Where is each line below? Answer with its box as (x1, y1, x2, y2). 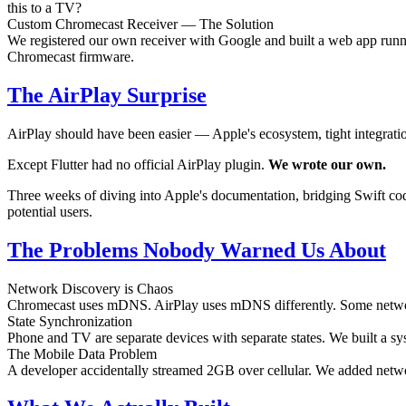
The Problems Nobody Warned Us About (7, 237, 386, 262)
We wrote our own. (268, 156, 386, 172)
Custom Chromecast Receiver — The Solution (7, 15, 274, 32)
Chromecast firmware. (7, 48, 134, 64)
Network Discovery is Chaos (7, 280, 173, 296)
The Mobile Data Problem (7, 345, 157, 362)
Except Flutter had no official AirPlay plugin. (7, 156, 268, 172)
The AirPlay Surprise (7, 82, 207, 107)
